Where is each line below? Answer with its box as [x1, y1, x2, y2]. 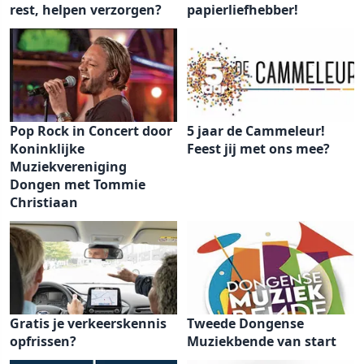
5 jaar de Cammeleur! [187, 122, 325, 140]
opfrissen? [10, 332, 76, 350]
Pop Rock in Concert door [10, 122, 172, 140]
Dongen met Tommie [10, 175, 145, 193]
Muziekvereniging [10, 158, 127, 175]
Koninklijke [10, 140, 84, 158]
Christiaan [10, 193, 78, 211]
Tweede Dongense [187, 314, 304, 332]
